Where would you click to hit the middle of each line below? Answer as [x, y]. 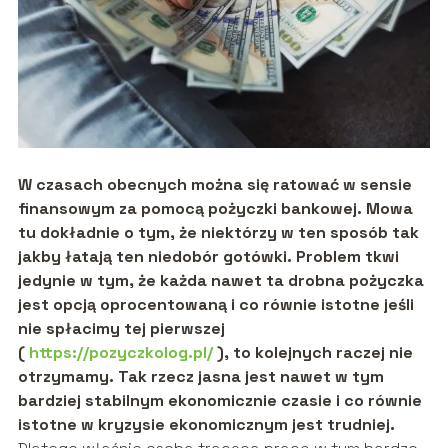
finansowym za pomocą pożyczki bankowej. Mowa [215, 208]
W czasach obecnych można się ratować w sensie [214, 184]
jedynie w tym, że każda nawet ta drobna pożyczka [220, 280]
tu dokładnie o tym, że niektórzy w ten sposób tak [218, 232]
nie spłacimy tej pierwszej [121, 328]
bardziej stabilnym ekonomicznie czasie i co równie [219, 400]
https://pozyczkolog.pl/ [120, 352]
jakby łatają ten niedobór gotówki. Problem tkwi [208, 256]
